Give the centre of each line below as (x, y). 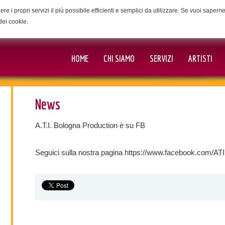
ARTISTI (200, 59)
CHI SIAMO (119, 59)
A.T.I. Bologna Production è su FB (90, 125)
